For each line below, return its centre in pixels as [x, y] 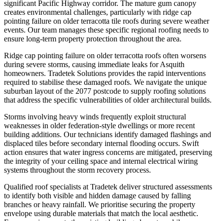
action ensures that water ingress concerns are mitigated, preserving [108, 152]
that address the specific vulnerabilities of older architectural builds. [108, 100]
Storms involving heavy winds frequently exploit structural [95, 116]
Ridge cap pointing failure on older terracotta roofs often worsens [105, 55]
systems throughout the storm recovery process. [77, 170]
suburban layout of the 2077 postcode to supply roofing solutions [105, 91]
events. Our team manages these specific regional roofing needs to [106, 30]
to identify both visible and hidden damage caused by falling [97, 195]
